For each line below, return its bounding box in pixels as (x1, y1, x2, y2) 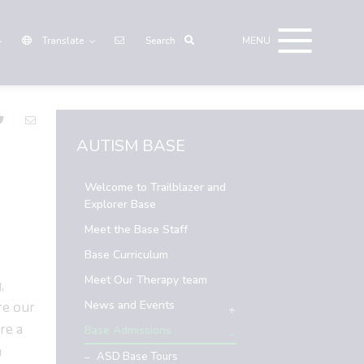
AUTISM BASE (76, 135, 185, 157)
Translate (42, 34, 84, 47)
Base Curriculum (84, 247, 168, 262)
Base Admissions (84, 323, 171, 338)
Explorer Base (84, 197, 156, 212)
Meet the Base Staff (84, 222, 188, 237)
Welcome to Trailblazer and (84, 180, 226, 195)
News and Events (84, 297, 175, 313)
